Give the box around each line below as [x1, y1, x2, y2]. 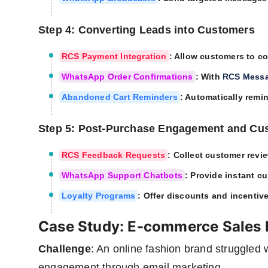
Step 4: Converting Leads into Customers [38, 24, 255, 36]
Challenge [38, 243, 91, 255]
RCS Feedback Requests [62, 150, 166, 160]
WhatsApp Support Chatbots [62, 170, 182, 181]
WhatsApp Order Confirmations [62, 72, 193, 82]
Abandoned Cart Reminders [62, 92, 178, 102]
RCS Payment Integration [62, 51, 167, 62]
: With [195, 72, 223, 82]
